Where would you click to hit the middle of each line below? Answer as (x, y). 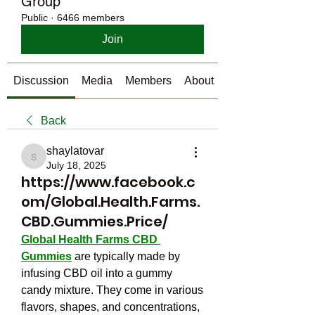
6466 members (91, 18)
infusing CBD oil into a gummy (97, 273)
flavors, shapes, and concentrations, (110, 307)
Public (34, 18)
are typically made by (126, 256)
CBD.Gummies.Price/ (95, 221)
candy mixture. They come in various (112, 290)
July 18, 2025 (76, 165)
